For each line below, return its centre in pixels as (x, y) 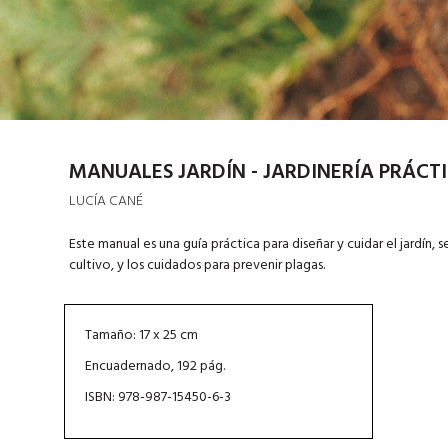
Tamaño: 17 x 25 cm (141, 335)
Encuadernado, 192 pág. (154, 366)
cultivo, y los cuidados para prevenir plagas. (196, 265)
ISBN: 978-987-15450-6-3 (157, 397)
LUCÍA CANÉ (105, 201)
